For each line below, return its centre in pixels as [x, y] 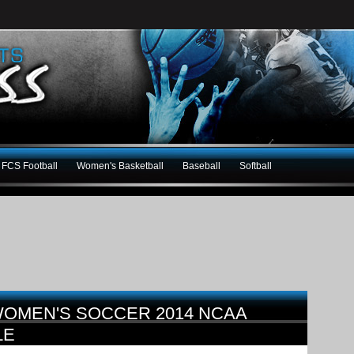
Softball [256, 166]
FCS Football [30, 166]
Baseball [201, 166]
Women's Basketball [120, 166]
